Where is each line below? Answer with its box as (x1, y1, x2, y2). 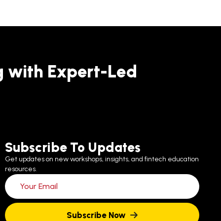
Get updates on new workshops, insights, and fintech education (4, 154, 199, 163)
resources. (4, 164, 37, 173)
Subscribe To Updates (4, 139, 141, 155)
